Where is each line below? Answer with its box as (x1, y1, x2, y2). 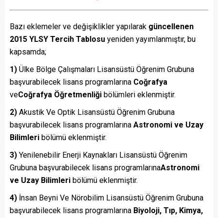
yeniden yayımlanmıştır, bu (105, 35, 196, 44)
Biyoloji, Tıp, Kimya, (133, 206, 203, 216)
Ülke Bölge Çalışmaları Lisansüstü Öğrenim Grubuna (19, 65, 194, 74)
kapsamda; (10, 47, 46, 57)
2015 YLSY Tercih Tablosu (10, 35, 105, 44)
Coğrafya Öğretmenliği (18, 90, 102, 100)
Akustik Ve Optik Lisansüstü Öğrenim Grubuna (19, 108, 175, 117)
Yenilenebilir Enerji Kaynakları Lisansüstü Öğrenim (19, 150, 187, 160)
